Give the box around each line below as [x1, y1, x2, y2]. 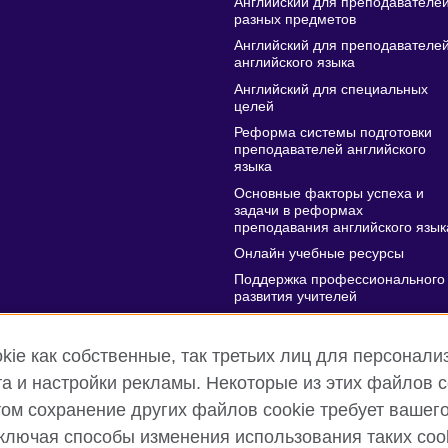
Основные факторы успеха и [233, 185, 424, 201]
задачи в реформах [233, 202, 363, 218]
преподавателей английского [233, 142, 426, 158]
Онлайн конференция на [233, 315, 399, 331]
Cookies [381, 428, 432, 444]
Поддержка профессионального [233, 272, 445, 288]
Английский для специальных [233, 81, 428, 97]
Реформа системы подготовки [233, 125, 432, 141]
